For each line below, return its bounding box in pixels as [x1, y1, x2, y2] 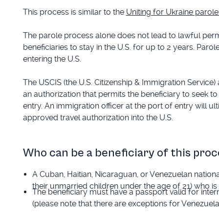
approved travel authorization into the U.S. [22, 112, 173, 122]
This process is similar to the [22, 7, 126, 17]
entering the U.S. [22, 54, 81, 64]
